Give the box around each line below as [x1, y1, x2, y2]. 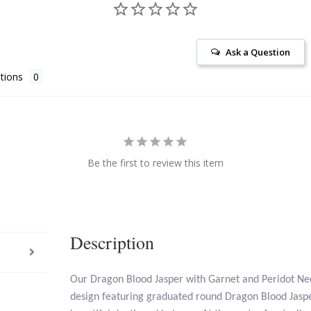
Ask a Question [226, 45, 291, 58]
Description [70, 230, 155, 254]
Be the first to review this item [87, 155, 224, 169]
